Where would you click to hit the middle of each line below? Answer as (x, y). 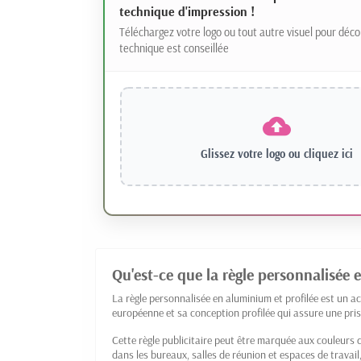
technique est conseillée (174, 49)
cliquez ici (328, 154)
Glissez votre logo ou (252, 154)
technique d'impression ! (187, 12)
